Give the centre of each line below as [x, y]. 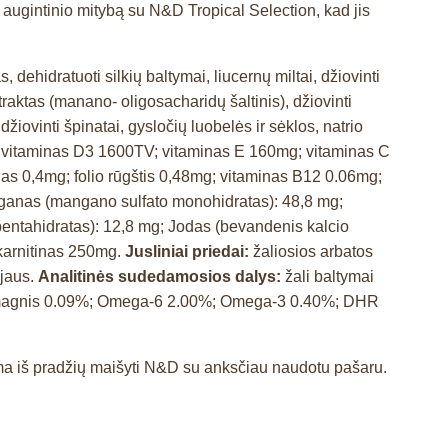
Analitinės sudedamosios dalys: [161, 276]
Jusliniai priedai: [189, 251]
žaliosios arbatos [313, 251]
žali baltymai [329, 276]
